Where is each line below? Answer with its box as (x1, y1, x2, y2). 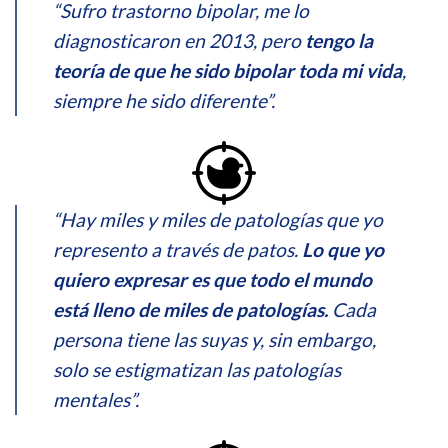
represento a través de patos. (53, 237, 302, 261)
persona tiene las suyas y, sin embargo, (53, 327, 376, 351)
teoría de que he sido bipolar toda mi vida (53, 58, 402, 82)
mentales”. (53, 387, 139, 411)
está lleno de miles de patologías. (53, 297, 328, 321)
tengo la (305, 28, 373, 52)
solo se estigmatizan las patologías (53, 357, 341, 381)
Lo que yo (302, 237, 384, 261)
